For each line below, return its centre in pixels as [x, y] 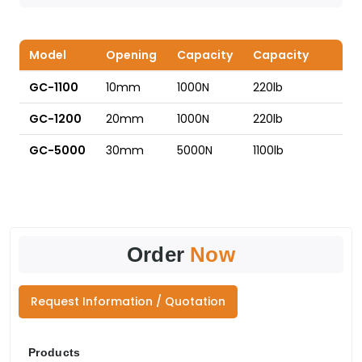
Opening [131, 55]
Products [55, 353]
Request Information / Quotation [128, 302]
